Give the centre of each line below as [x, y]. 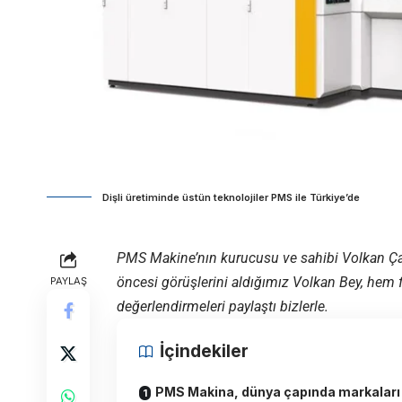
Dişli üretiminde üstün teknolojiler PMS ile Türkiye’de [231, 198]
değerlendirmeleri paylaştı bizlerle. [223, 307]
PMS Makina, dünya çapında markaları [278, 392]
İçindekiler [204, 352]
